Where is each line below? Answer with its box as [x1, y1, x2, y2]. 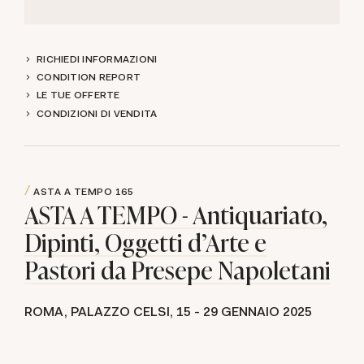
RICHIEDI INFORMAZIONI [37, 52, 158, 66]
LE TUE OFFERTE [37, 89, 120, 102]
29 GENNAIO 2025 [203, 303, 312, 321]
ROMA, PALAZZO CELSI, [24, 303, 176, 321]
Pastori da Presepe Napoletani [24, 253, 331, 286]
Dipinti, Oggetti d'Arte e [24, 225, 266, 258]
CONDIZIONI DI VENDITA [37, 106, 158, 120]
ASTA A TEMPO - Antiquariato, [24, 197, 327, 231]
